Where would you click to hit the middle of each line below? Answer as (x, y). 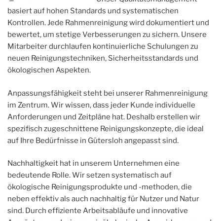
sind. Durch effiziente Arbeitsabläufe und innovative (98, 211)
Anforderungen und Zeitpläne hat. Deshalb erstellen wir (104, 117)
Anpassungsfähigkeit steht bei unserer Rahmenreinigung (108, 93)
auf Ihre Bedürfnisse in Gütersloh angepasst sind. (93, 140)
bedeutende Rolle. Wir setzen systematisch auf (90, 175)
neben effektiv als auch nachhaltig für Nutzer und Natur (103, 199)
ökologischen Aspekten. (49, 70)
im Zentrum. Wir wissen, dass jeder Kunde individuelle (101, 105)
